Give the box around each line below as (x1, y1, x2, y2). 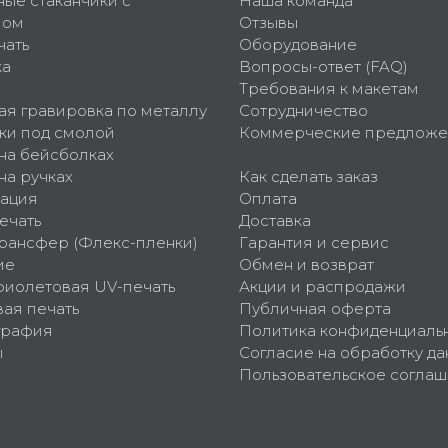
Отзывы (239, 13, 298, 33)
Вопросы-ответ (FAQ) (239, 57, 408, 77)
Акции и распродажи (239, 277, 406, 297)
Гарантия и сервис (239, 233, 389, 253)
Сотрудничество (239, 101, 368, 121)
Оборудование (239, 35, 357, 55)
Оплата (239, 189, 297, 209)
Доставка (239, 211, 311, 231)
